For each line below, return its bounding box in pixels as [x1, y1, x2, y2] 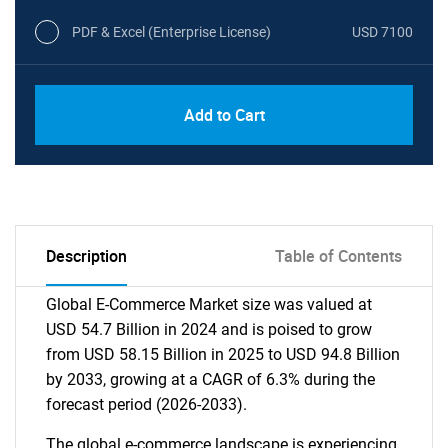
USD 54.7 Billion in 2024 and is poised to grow [46, 320, 372, 339]
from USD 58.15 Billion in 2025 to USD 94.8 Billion [46, 345, 400, 364]
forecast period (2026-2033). [46, 395, 247, 414]
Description [46, 245, 127, 267]
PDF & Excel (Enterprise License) [72, 23, 271, 40]
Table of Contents [275, 245, 402, 267]
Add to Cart [183, 104, 265, 126]
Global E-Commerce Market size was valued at [46, 295, 372, 314]
